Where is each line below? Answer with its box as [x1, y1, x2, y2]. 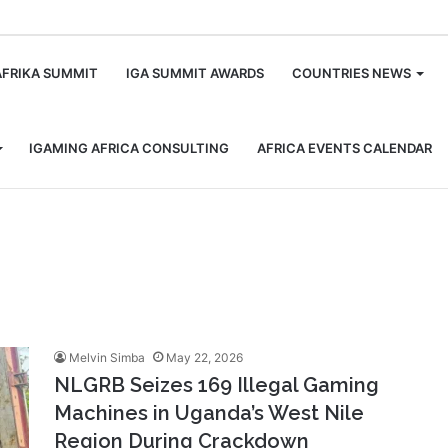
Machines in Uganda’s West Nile [54, 401, 364, 425]
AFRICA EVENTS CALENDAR [257, 140, 432, 156]
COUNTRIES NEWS [292, 65, 411, 81]
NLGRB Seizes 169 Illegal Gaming [54, 373, 379, 397]
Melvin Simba [69, 350, 145, 365]
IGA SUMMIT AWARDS [126, 65, 264, 81]
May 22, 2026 [166, 350, 243, 365]
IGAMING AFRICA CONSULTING [29, 140, 229, 156]
